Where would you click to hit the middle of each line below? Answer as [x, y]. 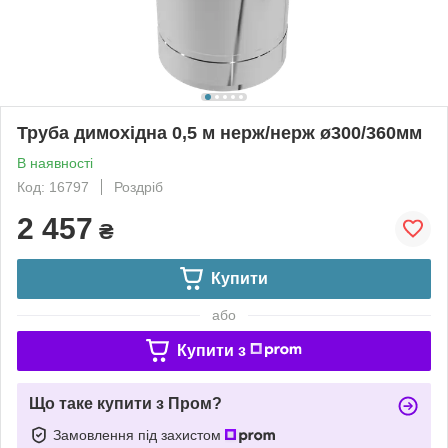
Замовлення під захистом [139, 434]
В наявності [55, 162]
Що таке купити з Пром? [125, 403]
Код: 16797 [53, 186]
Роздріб [138, 186]
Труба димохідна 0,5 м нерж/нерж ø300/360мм [219, 132]
